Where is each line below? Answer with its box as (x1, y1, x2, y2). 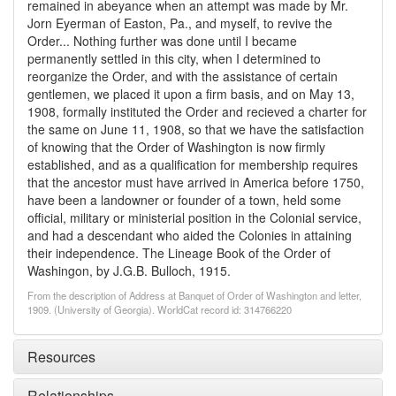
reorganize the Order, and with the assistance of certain (27, 67, 338, 85)
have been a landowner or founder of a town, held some (27, 191, 341, 209)
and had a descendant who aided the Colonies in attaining (27, 226, 352, 244)
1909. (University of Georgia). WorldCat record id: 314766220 (27, 302, 292, 316)
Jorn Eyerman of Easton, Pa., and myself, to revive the (27, 14, 332, 32)
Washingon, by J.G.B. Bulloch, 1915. (27, 262, 231, 279)
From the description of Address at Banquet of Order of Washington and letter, (27, 288, 362, 302)
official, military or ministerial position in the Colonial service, (27, 209, 362, 226)
